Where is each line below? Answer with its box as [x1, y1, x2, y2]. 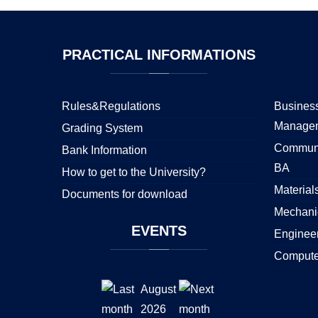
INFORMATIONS [142, 47, 256, 63]
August [141, 283, 177, 296]
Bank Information [62, 144, 147, 157]
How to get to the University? [62, 166, 206, 179]
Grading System [62, 122, 143, 135]
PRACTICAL [62, 47, 143, 63]
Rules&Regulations [62, 100, 160, 113]
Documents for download [62, 188, 187, 201]
